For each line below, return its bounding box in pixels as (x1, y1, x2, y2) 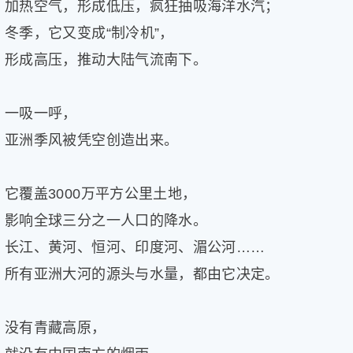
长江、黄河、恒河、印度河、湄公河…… (5, 240, 266, 256)
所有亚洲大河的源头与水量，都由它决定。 (5, 266, 280, 283)
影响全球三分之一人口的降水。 (5, 213, 208, 229)
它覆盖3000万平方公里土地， (5, 186, 197, 203)
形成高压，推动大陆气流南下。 (5, 52, 208, 69)
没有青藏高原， (5, 320, 106, 336)
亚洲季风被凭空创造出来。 (5, 132, 179, 149)
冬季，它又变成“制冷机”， (5, 25, 174, 42)
